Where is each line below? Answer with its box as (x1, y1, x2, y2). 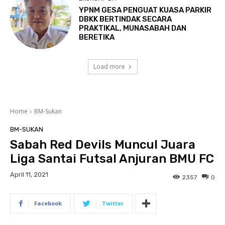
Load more (93, 62, 125, 71)
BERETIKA (79, 32, 115, 42)
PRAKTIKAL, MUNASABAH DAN (79, 23, 187, 33)
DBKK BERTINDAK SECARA (79, 14, 172, 24)
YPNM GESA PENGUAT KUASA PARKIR (79, 5, 212, 15)
